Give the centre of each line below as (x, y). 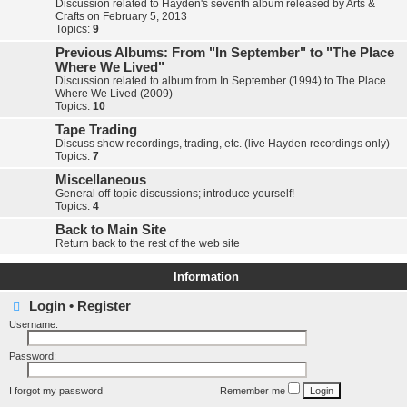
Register (104, 306)
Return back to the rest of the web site (148, 243)
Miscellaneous (101, 180)
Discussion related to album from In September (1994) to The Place (221, 81)
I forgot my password (56, 391)
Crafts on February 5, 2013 (121, 16)
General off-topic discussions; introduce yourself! (175, 194)
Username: (34, 324)
